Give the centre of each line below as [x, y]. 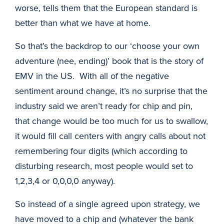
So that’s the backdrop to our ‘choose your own [107, 46]
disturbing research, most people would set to [104, 166]
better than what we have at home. [84, 23]
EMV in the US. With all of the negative [92, 76]
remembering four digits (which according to [101, 151]
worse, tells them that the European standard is [106, 8]
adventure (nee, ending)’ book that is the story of [109, 61]
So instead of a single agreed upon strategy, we [107, 204]
